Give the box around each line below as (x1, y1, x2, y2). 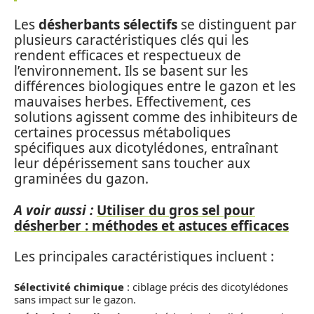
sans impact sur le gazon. (14, 292, 136, 306)
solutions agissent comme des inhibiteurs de (14, 108, 298, 126)
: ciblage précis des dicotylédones (124, 279, 288, 294)
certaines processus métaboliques (14, 123, 231, 142)
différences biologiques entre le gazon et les (14, 77, 296, 95)
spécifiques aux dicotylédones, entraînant (14, 139, 278, 157)
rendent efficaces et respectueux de (14, 46, 241, 64)
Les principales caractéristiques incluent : (14, 247, 274, 266)
